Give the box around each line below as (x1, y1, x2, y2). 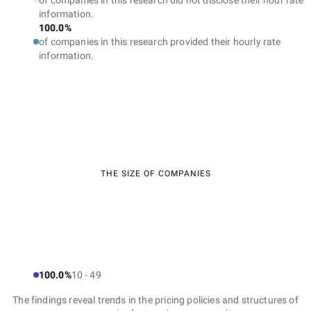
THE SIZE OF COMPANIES (100, 169, 211, 178)
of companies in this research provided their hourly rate (39, 36, 281, 47)
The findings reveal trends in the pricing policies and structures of (12, 294, 299, 305)
